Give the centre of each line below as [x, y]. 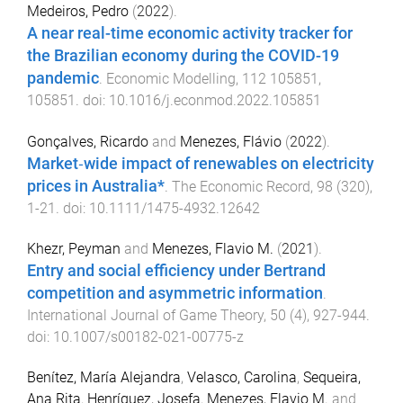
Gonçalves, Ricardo [88, 141]
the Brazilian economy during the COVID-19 [183, 55]
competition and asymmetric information [175, 294]
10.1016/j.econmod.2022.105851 [215, 100]
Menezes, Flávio [231, 141]
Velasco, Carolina [242, 378]
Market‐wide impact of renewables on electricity [201, 163]
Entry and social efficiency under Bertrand [176, 271]
